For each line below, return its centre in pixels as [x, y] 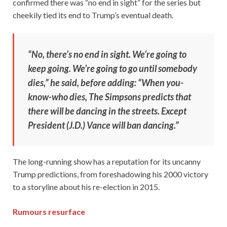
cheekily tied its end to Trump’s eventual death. [93, 15]
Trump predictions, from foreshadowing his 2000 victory [110, 174]
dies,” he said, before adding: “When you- [106, 82]
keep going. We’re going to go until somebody [112, 68]
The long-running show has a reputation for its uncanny [107, 161]
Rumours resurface [49, 211]
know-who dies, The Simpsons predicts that [109, 97]
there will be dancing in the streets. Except [107, 111]
